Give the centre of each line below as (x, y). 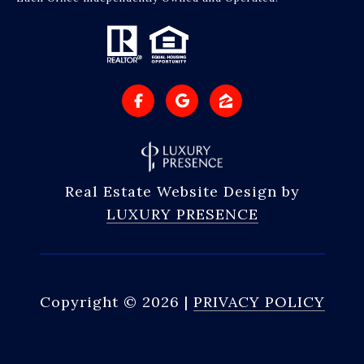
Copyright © (88, 302)
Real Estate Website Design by (182, 192)
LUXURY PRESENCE (182, 214)
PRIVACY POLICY (259, 302)
